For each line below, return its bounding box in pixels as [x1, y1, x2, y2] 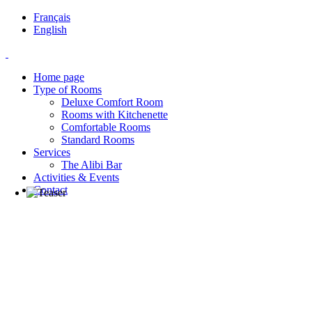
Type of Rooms [33, 84, 102, 95]
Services [33, 146, 70, 158]
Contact [33, 184, 68, 196]
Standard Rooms [61, 134, 134, 146]
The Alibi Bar [61, 159, 122, 171]
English [33, 24, 67, 36]
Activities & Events [33, 171, 119, 183]
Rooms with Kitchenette [61, 109, 168, 120]
